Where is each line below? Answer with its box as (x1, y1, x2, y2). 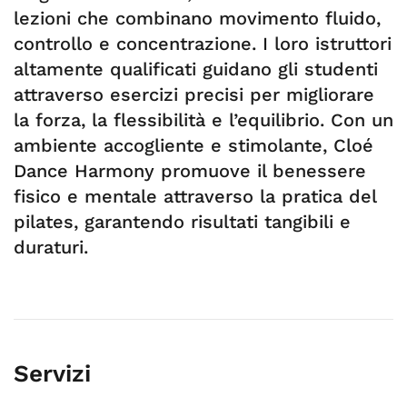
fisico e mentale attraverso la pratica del (14, 185, 376, 207)
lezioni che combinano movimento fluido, (14, 7, 381, 29)
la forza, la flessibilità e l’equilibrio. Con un (14, 109, 393, 131)
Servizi (14, 360, 91, 387)
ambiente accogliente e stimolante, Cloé (14, 134, 373, 156)
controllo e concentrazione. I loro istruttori (14, 33, 392, 55)
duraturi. (14, 236, 88, 258)
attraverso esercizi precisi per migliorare (14, 84, 374, 105)
